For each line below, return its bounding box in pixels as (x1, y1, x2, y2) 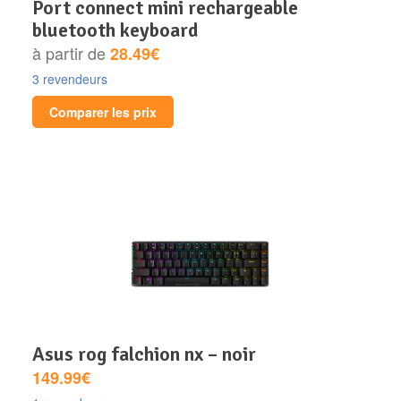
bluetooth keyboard (32, 17, 199, 42)
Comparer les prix (49, 102, 157, 121)
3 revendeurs (32, 69, 107, 88)
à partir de (32, 40, 110, 64)
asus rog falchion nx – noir (45, 341, 256, 366)
